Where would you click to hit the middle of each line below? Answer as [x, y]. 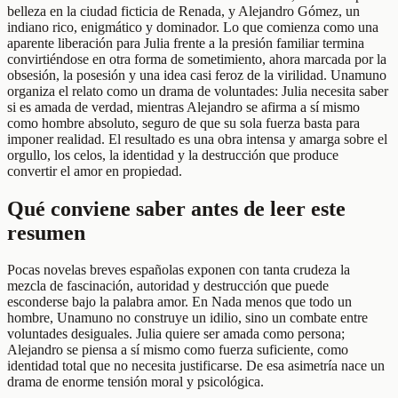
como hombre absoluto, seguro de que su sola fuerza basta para [183, 123]
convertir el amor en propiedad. [95, 171]
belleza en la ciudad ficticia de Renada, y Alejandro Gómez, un [183, 11]
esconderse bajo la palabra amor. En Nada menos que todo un [179, 302]
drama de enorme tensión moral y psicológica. [135, 382]
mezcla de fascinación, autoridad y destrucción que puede [168, 286]
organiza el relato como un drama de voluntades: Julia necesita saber [198, 91]
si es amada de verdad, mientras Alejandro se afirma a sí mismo [183, 107]
